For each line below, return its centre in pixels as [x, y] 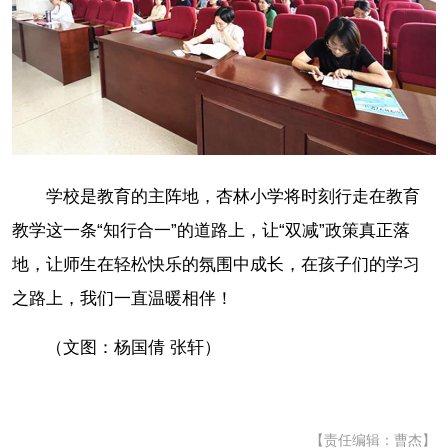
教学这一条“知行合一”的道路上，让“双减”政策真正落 [211, 230]
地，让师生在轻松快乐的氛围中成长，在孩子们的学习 [216, 264]
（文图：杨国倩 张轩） [133, 347]
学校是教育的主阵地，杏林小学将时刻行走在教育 [233, 196]
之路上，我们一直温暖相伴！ [122, 298]
